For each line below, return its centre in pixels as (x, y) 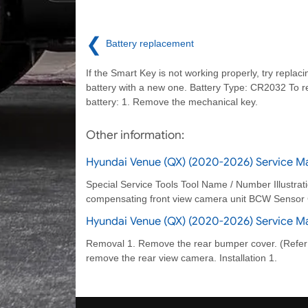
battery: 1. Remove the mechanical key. (172, 101)
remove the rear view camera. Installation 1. (181, 257)
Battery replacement (150, 44)
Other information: (135, 135)
